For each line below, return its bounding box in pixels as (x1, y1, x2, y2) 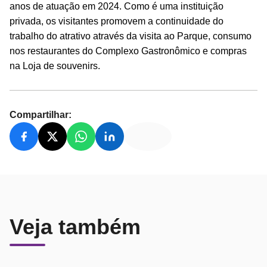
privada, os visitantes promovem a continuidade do (10, 15, 223, 26)
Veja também (10, 214, 141, 239)
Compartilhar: (10, 109, 72, 120)
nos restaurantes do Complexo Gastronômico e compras (10, 45, 247, 56)
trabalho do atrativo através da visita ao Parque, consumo (10, 30, 252, 41)
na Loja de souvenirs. (10, 60, 100, 71)
